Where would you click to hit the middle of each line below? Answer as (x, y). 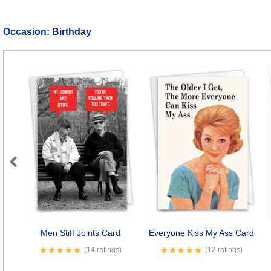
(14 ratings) (103, 250)
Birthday (72, 32)
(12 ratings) (224, 250)
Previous (29, 175)
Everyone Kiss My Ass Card (201, 233)
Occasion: (28, 32)
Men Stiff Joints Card (80, 233)
